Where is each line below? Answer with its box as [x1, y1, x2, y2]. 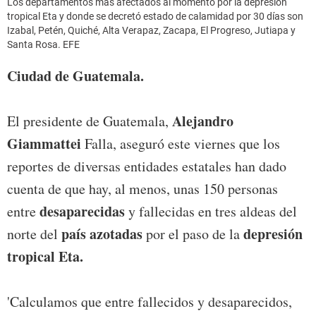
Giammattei [7, 133, 81, 154]
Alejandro [172, 110, 233, 131]
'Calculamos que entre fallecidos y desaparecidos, [7, 291, 292, 311]
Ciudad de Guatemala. [7, 65, 144, 86]
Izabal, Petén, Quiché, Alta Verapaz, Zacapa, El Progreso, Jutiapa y [7, 24, 296, 36]
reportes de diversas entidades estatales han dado [7, 156, 286, 176]
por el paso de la [142, 224, 243, 243]
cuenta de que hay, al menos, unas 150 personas [7, 178, 278, 198]
